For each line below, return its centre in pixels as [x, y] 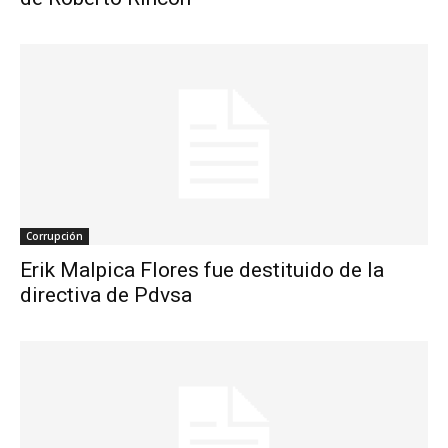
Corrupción [54, 236]
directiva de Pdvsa [106, 295]
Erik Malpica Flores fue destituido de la [202, 270]
